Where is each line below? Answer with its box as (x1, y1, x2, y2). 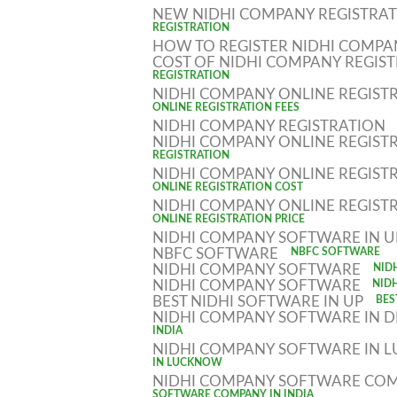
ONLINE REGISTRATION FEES (152, 102, 300, 119)
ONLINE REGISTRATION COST (152, 182, 303, 198)
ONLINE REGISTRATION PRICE (152, 214, 305, 230)
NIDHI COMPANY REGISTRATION (152, 119, 389, 134)
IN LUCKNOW (152, 357, 222, 374)
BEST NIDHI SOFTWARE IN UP (152, 294, 367, 309)
